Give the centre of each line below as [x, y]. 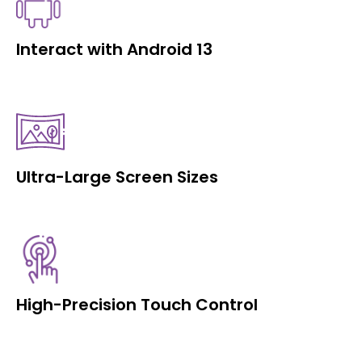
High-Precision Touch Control [137, 305]
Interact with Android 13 [114, 49]
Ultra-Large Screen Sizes [117, 177]
